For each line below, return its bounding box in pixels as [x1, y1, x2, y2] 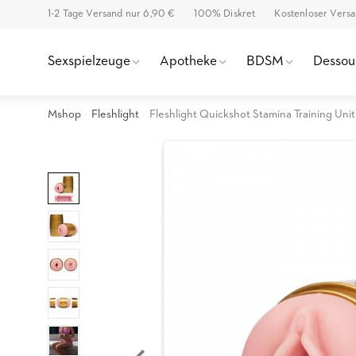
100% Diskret [194, 9, 256, 19]
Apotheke [160, 55, 217, 68]
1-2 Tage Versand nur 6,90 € [48, 9, 176, 19]
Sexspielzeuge [48, 55, 130, 68]
